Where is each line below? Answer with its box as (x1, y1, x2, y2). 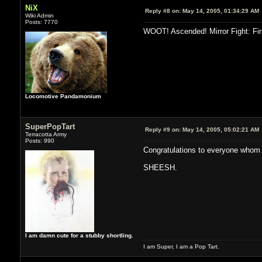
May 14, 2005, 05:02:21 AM (180, 126, 259, 133)
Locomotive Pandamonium (25, 92, 101, 99)
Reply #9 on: (144, 126, 181, 133)
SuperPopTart (25, 122, 75, 131)
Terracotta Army (25, 130, 67, 137)
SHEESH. (143, 163, 177, 172)
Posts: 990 (25, 137, 54, 144)
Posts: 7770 (25, 18, 58, 25)
